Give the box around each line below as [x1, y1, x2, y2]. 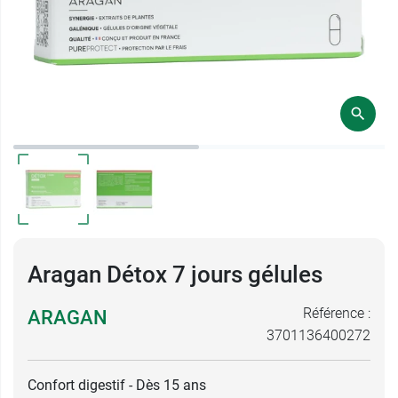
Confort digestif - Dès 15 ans [28, 377, 206, 394]
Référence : [303, 305, 370, 322]
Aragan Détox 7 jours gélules [28, 261, 322, 288]
